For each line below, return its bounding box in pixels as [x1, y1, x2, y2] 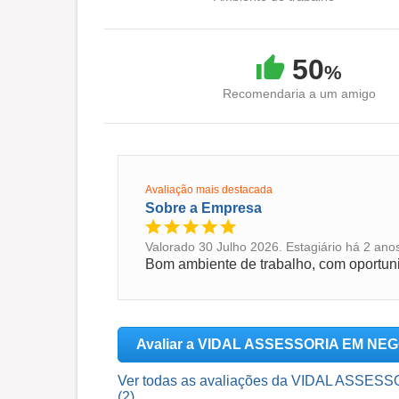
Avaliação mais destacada [145, 183, 273, 196]
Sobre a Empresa [145, 200, 262, 216]
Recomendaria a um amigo [223, 86, 376, 101]
